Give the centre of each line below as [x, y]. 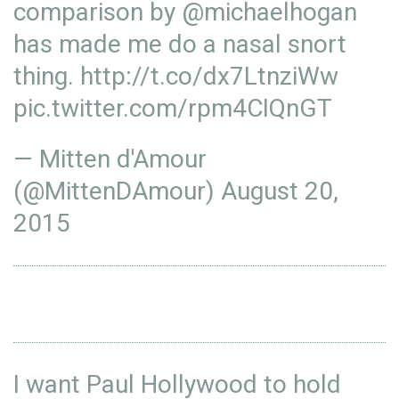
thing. [47, 76]
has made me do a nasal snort [180, 44]
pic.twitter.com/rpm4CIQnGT [173, 108]
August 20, [280, 191]
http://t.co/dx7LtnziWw [209, 76]
